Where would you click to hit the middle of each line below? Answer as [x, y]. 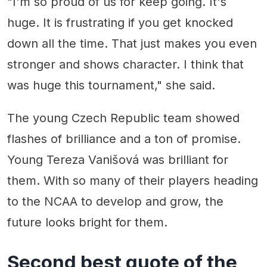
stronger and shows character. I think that [125, 64]
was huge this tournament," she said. [111, 85]
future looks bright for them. [87, 222]
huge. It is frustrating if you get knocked [120, 22]
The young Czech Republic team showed [123, 118]
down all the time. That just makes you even [132, 43]
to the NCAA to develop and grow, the [115, 201]
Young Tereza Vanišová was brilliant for [118, 159]
